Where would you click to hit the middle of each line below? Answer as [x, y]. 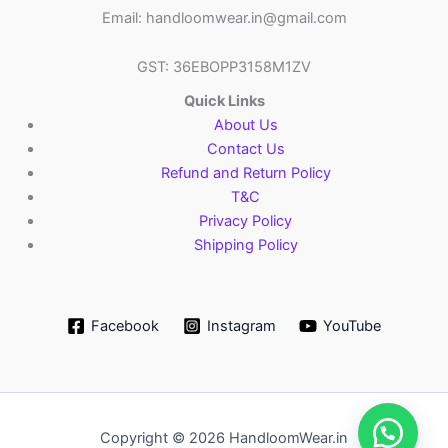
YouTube [352, 326]
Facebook [124, 326]
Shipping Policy [245, 245]
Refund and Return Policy [245, 173]
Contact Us [245, 149]
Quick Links [224, 101]
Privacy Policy [246, 221]
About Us [245, 125]
